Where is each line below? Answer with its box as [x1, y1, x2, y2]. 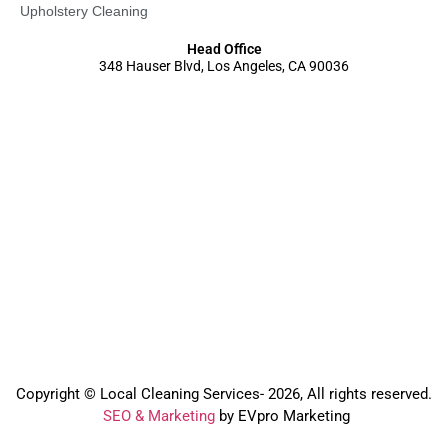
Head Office [186, 41, 262, 58]
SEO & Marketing [102, 407, 215, 426]
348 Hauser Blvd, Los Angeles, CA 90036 [99, 58, 349, 75]
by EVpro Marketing [214, 407, 350, 426]
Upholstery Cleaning [20, 3, 148, 20]
